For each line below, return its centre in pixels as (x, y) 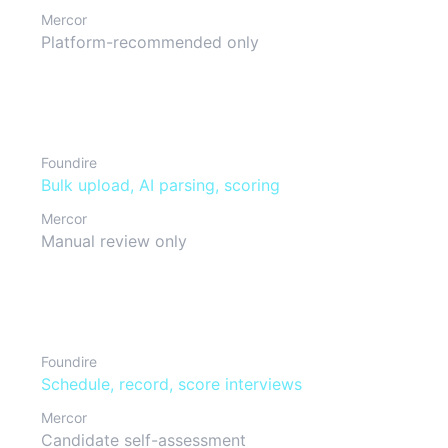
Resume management (123, 112)
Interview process (109, 311)
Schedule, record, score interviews (171, 384)
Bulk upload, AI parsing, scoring (160, 185)
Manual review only (114, 241)
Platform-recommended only (150, 42)
